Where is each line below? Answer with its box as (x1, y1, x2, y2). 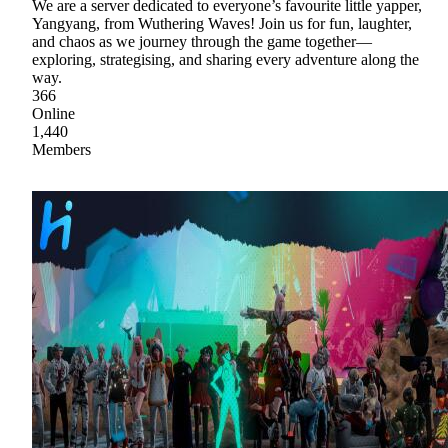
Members (32, 140, 91, 158)
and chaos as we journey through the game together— (32, 32, 372, 50)
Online (32, 104, 75, 122)
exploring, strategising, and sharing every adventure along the (32, 50, 419, 68)
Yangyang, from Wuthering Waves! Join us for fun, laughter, (32, 14, 412, 32)
